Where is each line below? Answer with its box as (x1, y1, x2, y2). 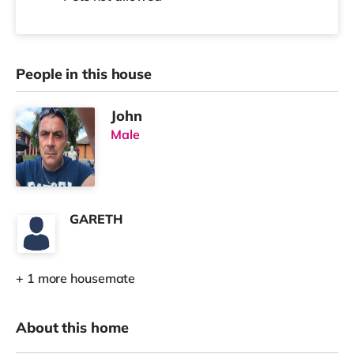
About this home (16, 318, 129, 337)
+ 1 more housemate (16, 270, 136, 287)
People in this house (16, 65, 152, 84)
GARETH (70, 211, 122, 228)
